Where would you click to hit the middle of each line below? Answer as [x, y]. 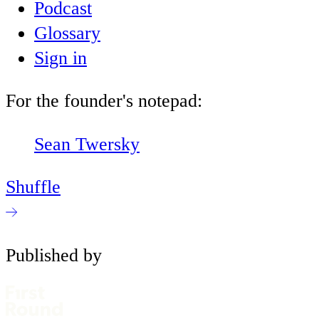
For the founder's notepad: [104, 101]
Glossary [67, 33]
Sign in [61, 58]
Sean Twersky [87, 144]
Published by [54, 255]
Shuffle [33, 187]
